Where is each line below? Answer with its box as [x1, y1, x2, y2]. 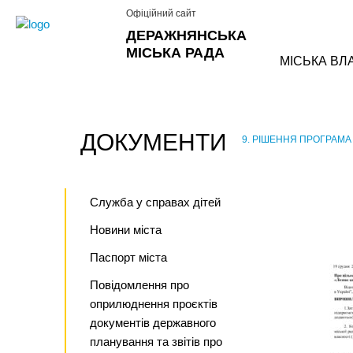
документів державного [90, 316, 216, 329]
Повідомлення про [90, 278, 189, 292]
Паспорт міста [90, 251, 167, 264]
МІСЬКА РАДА [126, 45, 225, 61]
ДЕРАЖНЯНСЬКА [126, 28, 247, 43]
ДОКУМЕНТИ [80, 129, 227, 155]
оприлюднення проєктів [90, 297, 217, 310]
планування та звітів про [90, 335, 222, 348]
